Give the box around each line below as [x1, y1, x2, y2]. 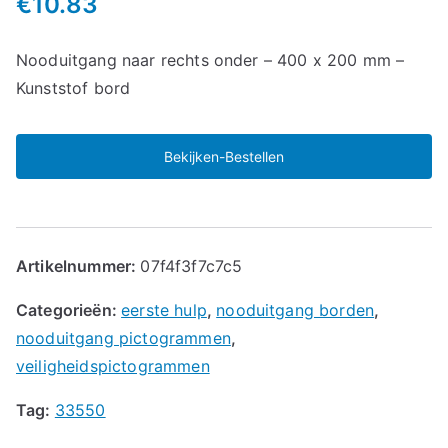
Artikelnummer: [16, 255, 141, 276]
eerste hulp [121, 299, 207, 320]
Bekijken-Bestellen [164, 147, 284, 165]
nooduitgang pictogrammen [16, 327, 231, 348]
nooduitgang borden [216, 299, 375, 320]
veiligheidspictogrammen [16, 355, 210, 376]
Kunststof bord [16, 77, 131, 98]
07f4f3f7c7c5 [140, 255, 243, 276]
